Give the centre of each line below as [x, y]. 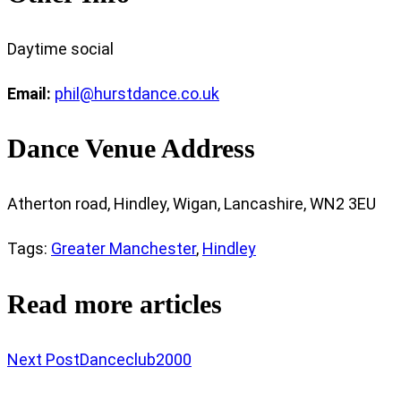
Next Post [43, 360]
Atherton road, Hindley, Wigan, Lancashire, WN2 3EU [192, 204]
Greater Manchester [124, 249]
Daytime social [60, 48]
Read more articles [115, 304]
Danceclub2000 [136, 360]
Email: [29, 93]
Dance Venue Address [131, 149]
